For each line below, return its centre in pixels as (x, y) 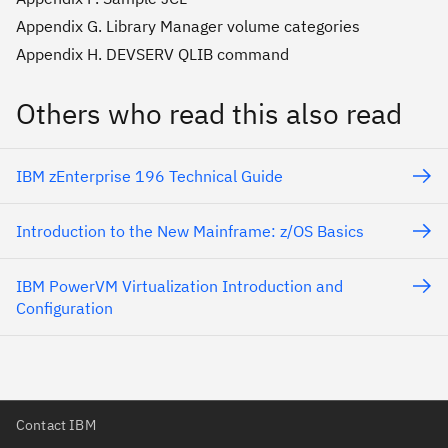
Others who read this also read (209, 114)
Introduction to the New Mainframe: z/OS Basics (190, 231)
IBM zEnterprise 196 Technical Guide (149, 176)
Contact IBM (56, 424)
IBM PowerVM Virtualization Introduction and (179, 286)
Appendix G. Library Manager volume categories (188, 26)
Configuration (64, 308)
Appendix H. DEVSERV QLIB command (152, 54)
